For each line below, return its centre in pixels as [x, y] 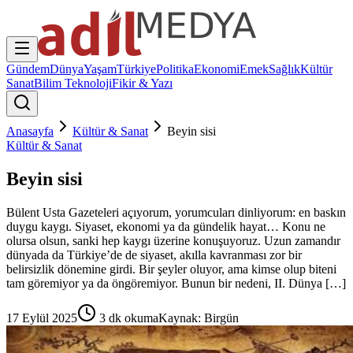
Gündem [28, 69]
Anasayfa [30, 131]
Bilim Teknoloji [73, 83]
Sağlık [284, 69]
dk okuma [132, 318]
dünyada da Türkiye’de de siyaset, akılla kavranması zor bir [154, 255]
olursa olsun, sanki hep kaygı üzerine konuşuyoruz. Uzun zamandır [173, 240]
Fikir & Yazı [142, 83]
